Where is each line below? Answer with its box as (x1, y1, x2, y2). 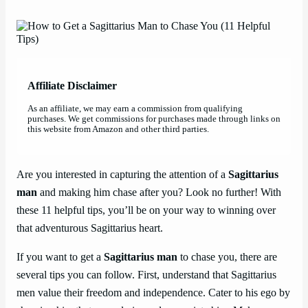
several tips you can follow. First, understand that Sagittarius (16, 269, 276, 282)
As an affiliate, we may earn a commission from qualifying (27, 104, 243, 114)
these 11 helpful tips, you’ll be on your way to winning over (16, 204, 276, 217)
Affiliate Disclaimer (27, 79, 117, 92)
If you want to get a (16, 251, 104, 264)
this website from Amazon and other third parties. (27, 124, 209, 135)
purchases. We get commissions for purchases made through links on (27, 114, 280, 124)
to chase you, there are (177, 251, 277, 264)
